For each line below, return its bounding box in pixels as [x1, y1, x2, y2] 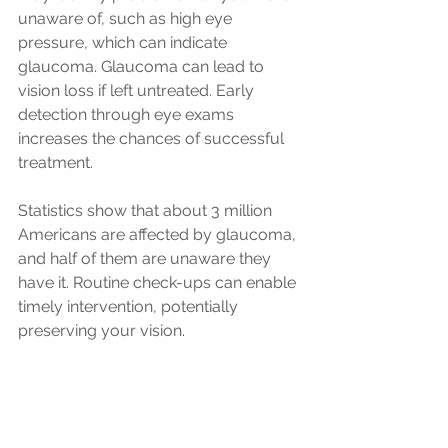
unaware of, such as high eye [18, 8, 236, 28]
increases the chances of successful [18, 128, 288, 148]
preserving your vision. [18, 320, 185, 340]
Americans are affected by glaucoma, [18, 224, 300, 244]
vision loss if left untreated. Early [18, 80, 258, 100]
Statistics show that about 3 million [18, 200, 276, 220]
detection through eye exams [18, 104, 238, 124]
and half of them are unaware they [18, 248, 275, 268]
